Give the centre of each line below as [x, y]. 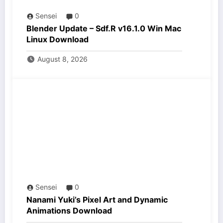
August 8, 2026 [62, 59]
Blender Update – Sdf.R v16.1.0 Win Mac [104, 29]
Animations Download [69, 211]
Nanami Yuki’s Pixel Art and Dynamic [97, 200]
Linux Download [57, 40]
